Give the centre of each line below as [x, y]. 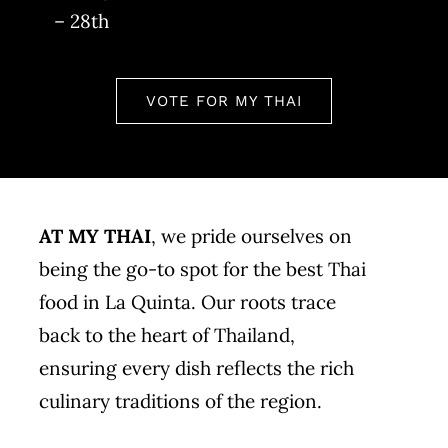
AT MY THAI [94, 235]
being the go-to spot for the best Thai [202, 268]
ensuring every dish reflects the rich [196, 367]
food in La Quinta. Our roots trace [187, 301]
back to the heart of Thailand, [166, 334]
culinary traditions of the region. [180, 400]
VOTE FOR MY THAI [224, 100]
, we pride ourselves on [251, 235]
